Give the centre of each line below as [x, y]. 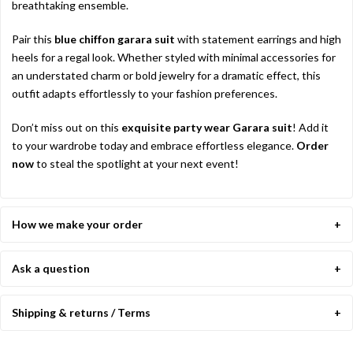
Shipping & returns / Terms [81, 313]
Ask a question [51, 269]
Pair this [33, 39]
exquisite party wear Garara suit [207, 128]
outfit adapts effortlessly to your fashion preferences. [145, 94]
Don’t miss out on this [67, 128]
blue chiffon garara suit [115, 39]
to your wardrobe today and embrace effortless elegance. [154, 146]
